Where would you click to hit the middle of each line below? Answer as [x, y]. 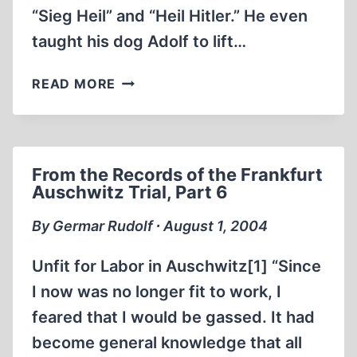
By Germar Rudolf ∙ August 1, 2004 [150, 226]
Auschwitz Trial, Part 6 [130, 192]
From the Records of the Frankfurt [177, 175]
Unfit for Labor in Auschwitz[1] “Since [177, 266]
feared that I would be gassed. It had [173, 317]
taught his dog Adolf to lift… [139, 41]
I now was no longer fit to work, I [157, 292]
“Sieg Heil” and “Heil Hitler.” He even [170, 16]
